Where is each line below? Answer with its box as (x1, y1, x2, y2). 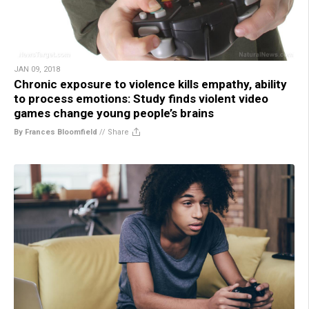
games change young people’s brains (14, 106, 214, 121)
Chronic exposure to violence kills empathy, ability (14, 77, 287, 92)
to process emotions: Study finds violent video (14, 92, 268, 106)
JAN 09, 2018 (14, 65, 60, 74)
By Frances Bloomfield (14, 128, 97, 137)
